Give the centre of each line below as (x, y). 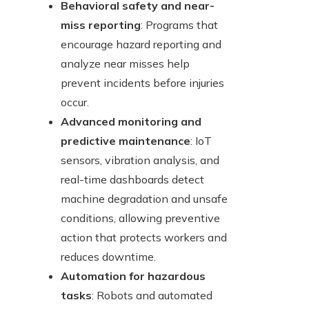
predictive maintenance (126, 141)
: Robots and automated (152, 296)
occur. (75, 102)
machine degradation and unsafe (144, 199)
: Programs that (179, 25)
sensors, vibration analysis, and (140, 160)
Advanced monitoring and (131, 122)
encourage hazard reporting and (141, 44)
